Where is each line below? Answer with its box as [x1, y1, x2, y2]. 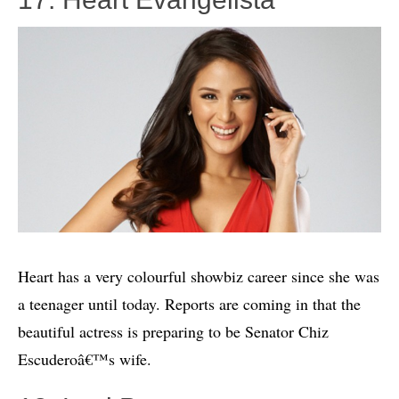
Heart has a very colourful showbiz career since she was [18, 265, 379, 288]
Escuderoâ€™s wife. [18, 348, 151, 370]
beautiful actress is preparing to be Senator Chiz [18, 321, 329, 343]
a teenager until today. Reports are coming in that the [18, 293, 361, 315]
